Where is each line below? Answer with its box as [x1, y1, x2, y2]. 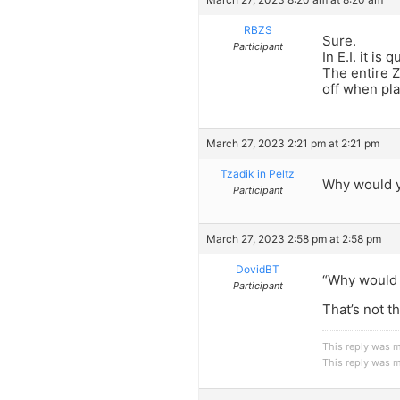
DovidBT [236, 262, 279, 277]
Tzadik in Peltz [221, 166, 295, 180]
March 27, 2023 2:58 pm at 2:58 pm [206, 232, 381, 246]
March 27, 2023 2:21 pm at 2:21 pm [206, 136, 379, 150]
